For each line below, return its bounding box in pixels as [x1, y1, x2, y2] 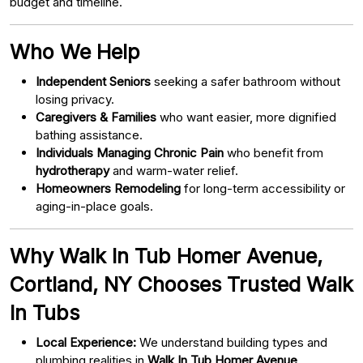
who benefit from [224, 144, 323, 160]
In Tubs [10, 300, 79, 325]
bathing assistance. [36, 126, 143, 143]
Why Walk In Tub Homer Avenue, [10, 243, 322, 268]
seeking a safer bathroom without [151, 73, 340, 89]
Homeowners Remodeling [36, 180, 181, 196]
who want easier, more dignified [156, 109, 336, 125]
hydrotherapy [36, 162, 109, 178]
